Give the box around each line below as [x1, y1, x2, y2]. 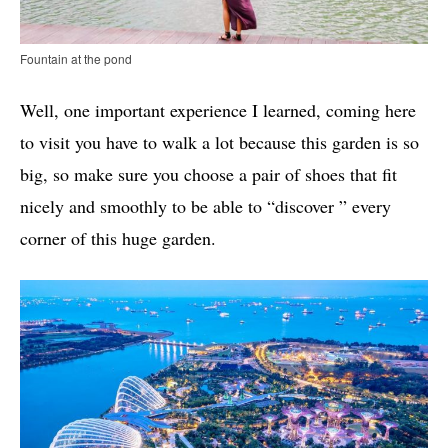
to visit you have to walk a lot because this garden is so [20, 130, 419, 155]
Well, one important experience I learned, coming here [20, 98, 416, 123]
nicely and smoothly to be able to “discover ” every [20, 194, 391, 219]
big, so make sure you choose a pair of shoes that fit [20, 162, 397, 187]
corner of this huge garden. [20, 226, 216, 251]
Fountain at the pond [20, 50, 132, 68]
